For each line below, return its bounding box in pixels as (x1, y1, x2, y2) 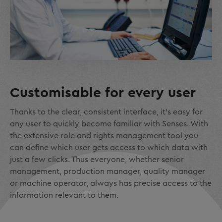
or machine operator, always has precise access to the (10, 179, 212, 187)
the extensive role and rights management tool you (10, 131, 198, 140)
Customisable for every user (10, 85, 196, 100)
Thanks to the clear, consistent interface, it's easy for (10, 108, 203, 116)
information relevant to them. (10, 191, 118, 199)
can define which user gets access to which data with (10, 143, 208, 152)
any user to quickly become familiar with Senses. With (10, 119, 208, 128)
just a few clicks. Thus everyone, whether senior (10, 155, 184, 164)
